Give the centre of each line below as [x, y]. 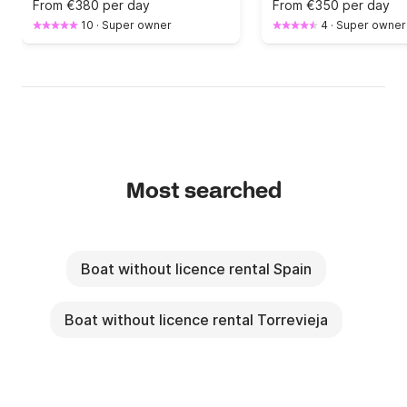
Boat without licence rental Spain [196, 269]
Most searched [203, 193]
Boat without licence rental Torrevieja [196, 320]
